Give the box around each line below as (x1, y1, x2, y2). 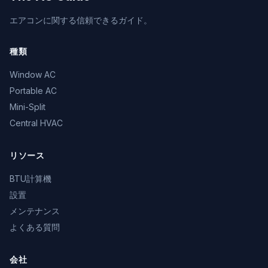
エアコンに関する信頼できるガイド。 (10, 15, 152, 26)
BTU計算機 (10, 173, 51, 184)
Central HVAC (10, 118, 63, 129)
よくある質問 (10, 222, 60, 233)
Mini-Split (10, 102, 45, 112)
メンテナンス (10, 206, 60, 217)
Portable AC (10, 86, 57, 96)
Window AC (10, 69, 56, 80)
